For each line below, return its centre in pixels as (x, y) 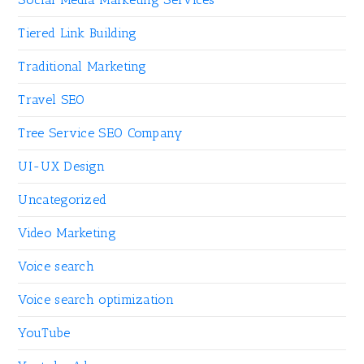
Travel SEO (52, 100)
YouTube (44, 333)
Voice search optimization (96, 300)
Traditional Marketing (82, 67)
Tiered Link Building (78, 33)
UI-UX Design (62, 167)
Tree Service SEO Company (100, 133)
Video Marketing (67, 233)
